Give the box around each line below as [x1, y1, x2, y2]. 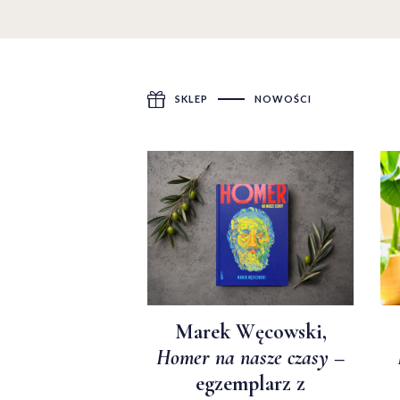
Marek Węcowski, [174, 319, 327, 346]
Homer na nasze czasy [156, 345, 329, 371]
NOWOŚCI [254, 93, 312, 105]
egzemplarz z [196, 371, 305, 397]
